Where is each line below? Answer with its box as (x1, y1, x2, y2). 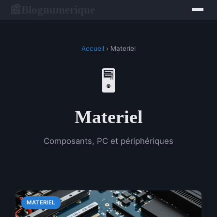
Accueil (81, 45, 104, 52)
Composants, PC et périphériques (44, 136, 173, 146)
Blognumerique (21, 3, 95, 16)
